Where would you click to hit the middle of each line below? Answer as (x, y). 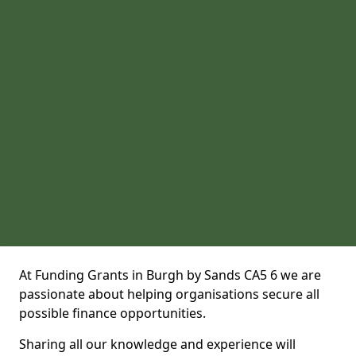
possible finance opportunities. (112, 313)
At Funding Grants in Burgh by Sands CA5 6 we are (170, 275)
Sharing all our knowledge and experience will (157, 344)
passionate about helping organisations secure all (169, 294)
